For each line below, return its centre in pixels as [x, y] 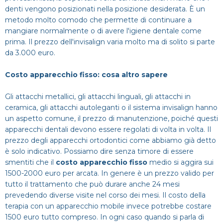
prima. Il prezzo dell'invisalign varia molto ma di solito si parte [110, 42]
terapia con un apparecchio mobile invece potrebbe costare [108, 206]
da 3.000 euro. [30, 53]
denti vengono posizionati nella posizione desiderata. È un [105, 9]
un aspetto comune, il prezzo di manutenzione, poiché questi [111, 118]
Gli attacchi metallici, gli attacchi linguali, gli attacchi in [98, 97]
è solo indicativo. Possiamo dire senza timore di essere [99, 151]
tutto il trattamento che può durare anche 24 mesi [92, 184]
